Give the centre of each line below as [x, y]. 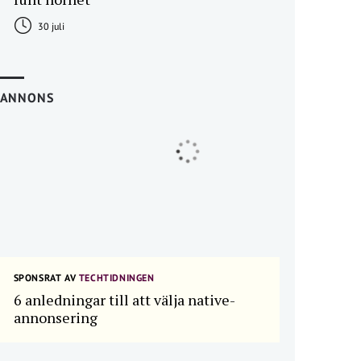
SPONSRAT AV [45, 278]
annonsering [55, 317]
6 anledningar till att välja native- [124, 300]
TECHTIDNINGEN [115, 278]
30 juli [50, 26]
